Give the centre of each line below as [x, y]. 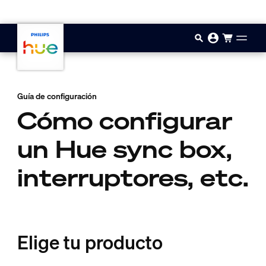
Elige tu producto [90, 242]
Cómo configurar [124, 121]
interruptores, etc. [133, 178]
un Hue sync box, [124, 149]
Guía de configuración [57, 96]
